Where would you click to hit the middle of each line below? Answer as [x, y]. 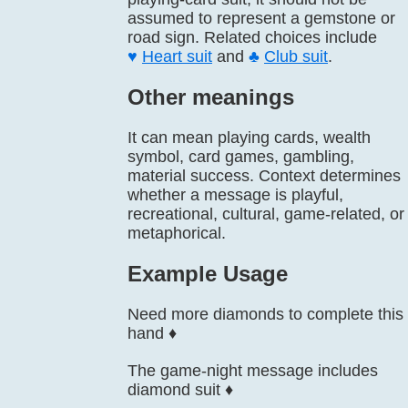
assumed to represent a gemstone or [261, 18]
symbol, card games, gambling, [241, 157]
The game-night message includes [253, 371]
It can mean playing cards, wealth [249, 138]
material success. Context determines [264, 176]
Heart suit [177, 56]
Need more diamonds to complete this [265, 314]
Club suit [296, 56]
